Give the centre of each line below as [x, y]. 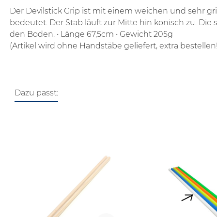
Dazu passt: [36, 93]
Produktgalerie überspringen [77, 122]
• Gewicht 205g [144, 34]
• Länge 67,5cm [85, 34]
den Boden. [32, 34]
